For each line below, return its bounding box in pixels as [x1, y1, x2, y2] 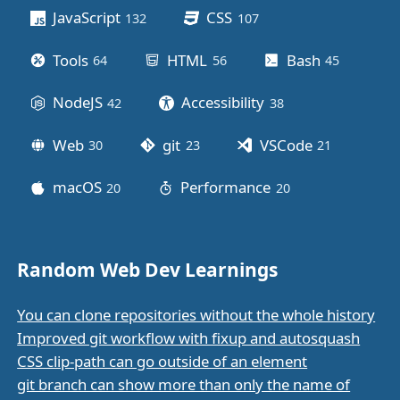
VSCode [259, 134, 312, 155]
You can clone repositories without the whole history [17, 304, 376, 326]
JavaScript [52, 7, 121, 29]
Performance [180, 177, 271, 198]
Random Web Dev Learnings [17, 257, 279, 283]
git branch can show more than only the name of [17, 374, 351, 396]
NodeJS [52, 92, 103, 113]
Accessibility [181, 92, 265, 113]
